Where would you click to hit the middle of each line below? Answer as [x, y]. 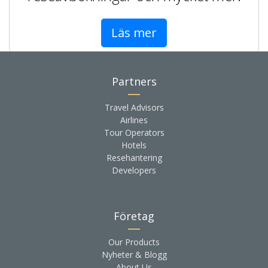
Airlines [134, 120]
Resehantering [134, 158]
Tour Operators [134, 133]
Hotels [134, 145]
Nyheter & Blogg [134, 255]
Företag [134, 216]
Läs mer [134, 32]
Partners [134, 81]
